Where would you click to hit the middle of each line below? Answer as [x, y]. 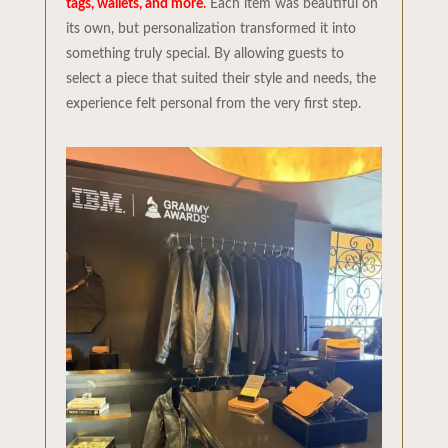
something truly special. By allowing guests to [204, 54]
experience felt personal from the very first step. [213, 104]
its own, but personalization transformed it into [210, 29]
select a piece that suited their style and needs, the [220, 79]
